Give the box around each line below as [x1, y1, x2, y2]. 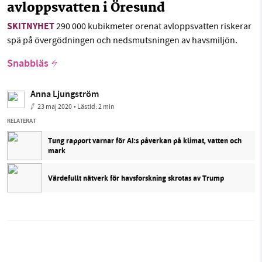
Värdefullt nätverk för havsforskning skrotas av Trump [48, 172, 224, 184]
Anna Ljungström [30, 88, 99, 103]
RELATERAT [7, 116, 36, 126]
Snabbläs [7, 56, 49, 73]
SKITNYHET [7, 20, 54, 35]
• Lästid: [74, 102, 98, 112]
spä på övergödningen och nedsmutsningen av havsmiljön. [7, 35, 237, 47]
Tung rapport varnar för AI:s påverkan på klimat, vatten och [48, 135, 242, 147]
